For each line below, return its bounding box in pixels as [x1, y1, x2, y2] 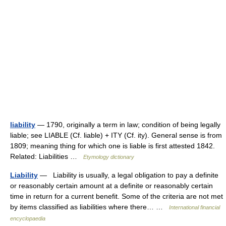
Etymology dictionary [83, 154, 134, 160]
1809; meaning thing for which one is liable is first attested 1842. [10, 142, 215, 150]
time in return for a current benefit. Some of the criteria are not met [10, 192, 223, 200]
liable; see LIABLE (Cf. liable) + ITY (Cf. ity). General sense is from [10, 131, 222, 139]
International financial [169, 204, 220, 210]
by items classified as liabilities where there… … [10, 203, 169, 211]
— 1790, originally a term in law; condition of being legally [35, 121, 220, 129]
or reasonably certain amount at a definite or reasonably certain [10, 182, 213, 190]
